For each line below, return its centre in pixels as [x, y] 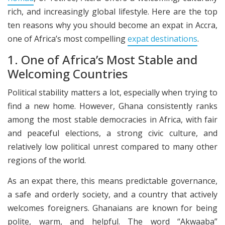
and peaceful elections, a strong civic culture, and [113, 133]
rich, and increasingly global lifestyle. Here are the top [113, 11]
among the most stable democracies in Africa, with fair [113, 119]
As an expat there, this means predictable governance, [113, 181]
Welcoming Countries [68, 74]
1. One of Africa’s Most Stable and [102, 60]
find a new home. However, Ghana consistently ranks [113, 106]
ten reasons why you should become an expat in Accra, [113, 25]
